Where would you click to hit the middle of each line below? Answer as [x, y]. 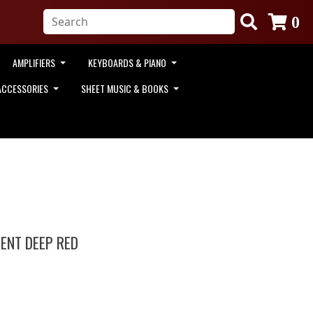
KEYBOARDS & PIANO [129, 62]
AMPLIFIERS [35, 62]
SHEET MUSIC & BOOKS [126, 88]
